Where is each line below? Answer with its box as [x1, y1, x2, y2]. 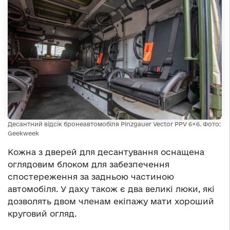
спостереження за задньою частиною [8, 171, 174, 181]
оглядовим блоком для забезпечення [8, 159, 169, 169]
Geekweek [8, 129, 39, 137]
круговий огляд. [8, 208, 76, 218]
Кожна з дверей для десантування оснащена [8, 147, 204, 157]
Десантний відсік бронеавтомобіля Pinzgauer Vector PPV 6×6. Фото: [8, 120, 221, 127]
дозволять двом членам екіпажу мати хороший [8, 196, 214, 206]
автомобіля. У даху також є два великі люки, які [8, 184, 215, 194]
